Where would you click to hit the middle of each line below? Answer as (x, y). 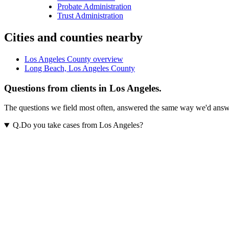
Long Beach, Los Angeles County (80, 68)
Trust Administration (90, 16)
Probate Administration (94, 7)
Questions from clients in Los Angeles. (83, 88)
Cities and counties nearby (73, 38)
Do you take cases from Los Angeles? (82, 125)
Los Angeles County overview (74, 59)
